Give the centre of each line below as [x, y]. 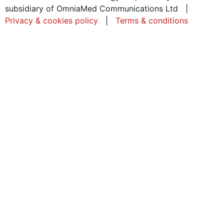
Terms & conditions [152, 21]
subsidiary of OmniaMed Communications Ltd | [99, 9]
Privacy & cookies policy [53, 21]
